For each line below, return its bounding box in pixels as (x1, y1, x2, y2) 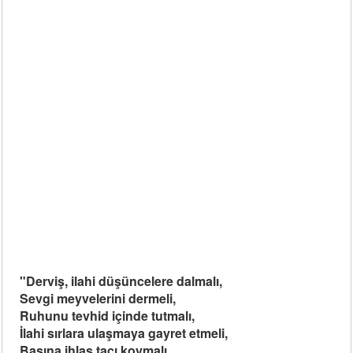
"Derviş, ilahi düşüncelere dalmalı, (20, 272, 223, 290)
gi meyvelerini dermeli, (43, 289, 176, 307)
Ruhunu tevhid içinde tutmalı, (20, 307, 195, 325)
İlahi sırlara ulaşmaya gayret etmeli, (20, 324, 229, 342)
